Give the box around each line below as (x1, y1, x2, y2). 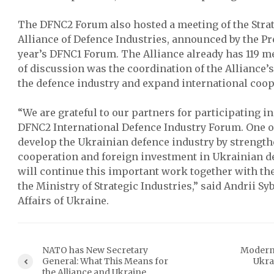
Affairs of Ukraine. (18, 194, 109, 207)
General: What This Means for (42, 256, 168, 267)
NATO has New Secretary (42, 245, 148, 256)
